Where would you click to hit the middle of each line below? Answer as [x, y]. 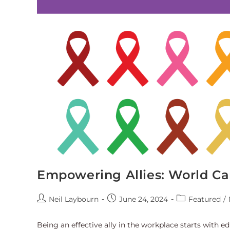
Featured [205, 199]
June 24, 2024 [143, 199]
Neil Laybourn [74, 199]
